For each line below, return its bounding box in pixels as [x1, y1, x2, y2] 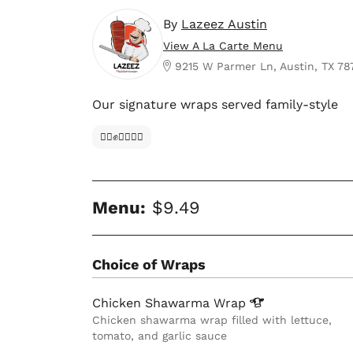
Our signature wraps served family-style [92, 97, 338, 113]
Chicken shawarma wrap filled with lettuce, [92, 314, 332, 327]
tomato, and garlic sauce [92, 329, 227, 343]
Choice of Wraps [92, 256, 206, 273]
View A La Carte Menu [163, 39, 283, 52]
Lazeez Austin [181, 16, 267, 32]
